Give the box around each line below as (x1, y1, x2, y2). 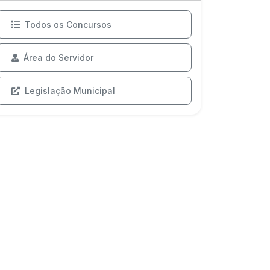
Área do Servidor (24, 52, 93, 63)
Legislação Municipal (25, 86, 115, 96)
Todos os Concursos (25, 19, 111, 30)
